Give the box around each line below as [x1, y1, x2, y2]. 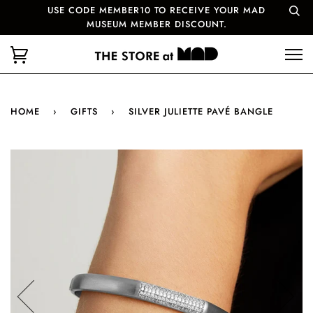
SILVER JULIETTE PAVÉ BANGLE [129, 105, 273, 118]
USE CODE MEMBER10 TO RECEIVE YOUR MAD [48, 3, 265, 17]
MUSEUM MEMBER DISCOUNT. [86, 17, 227, 31]
